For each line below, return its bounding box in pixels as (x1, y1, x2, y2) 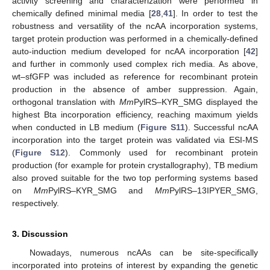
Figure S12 (15, 148, 66, 158)
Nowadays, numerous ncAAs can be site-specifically (29, 248, 258, 258)
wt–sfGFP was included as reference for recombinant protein (12, 72, 258, 82)
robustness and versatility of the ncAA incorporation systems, (12, 21, 258, 31)
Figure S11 (140, 122, 185, 133)
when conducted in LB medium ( (12, 122, 140, 133)
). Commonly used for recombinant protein (65, 148, 259, 158)
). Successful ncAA (184, 122, 258, 133)
